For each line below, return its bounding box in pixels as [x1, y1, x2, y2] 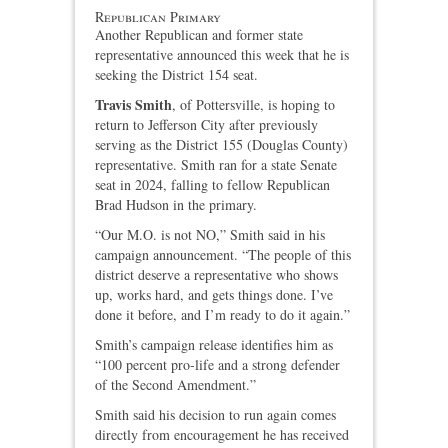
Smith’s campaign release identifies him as [95, 335, 333, 355]
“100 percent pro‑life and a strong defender [95, 355, 340, 375]
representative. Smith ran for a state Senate [95, 155, 337, 175]
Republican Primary [95, 7, 221, 27]
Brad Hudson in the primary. [95, 195, 257, 215]
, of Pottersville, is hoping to [172, 95, 335, 115]
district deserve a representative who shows [95, 265, 338, 285]
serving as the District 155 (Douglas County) [95, 135, 348, 155]
